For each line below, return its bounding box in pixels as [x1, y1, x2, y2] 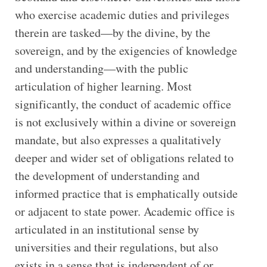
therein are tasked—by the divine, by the [14, 24, 210, 41]
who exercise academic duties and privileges [14, 7, 229, 23]
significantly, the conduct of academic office [14, 96, 231, 113]
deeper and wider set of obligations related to [14, 150, 234, 166]
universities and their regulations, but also [14, 239, 218, 256]
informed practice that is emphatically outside [14, 185, 238, 202]
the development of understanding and [14, 167, 200, 184]
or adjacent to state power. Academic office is [14, 203, 235, 220]
